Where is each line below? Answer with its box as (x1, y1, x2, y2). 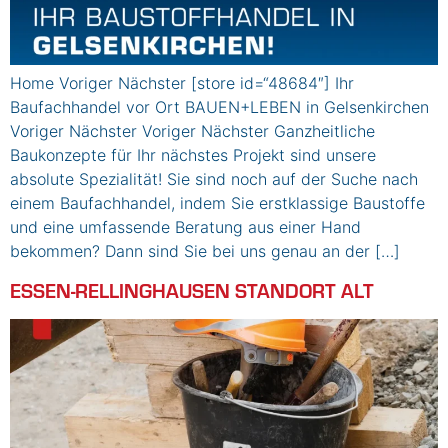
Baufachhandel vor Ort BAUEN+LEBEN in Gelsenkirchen (10, 97, 429, 118)
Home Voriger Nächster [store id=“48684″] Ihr (10, 73, 354, 94)
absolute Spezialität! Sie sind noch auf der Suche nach (10, 169, 418, 190)
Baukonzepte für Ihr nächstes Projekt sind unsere (10, 145, 376, 166)
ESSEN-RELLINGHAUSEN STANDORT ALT (10, 275, 374, 303)
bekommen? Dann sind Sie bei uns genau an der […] (10, 241, 400, 262)
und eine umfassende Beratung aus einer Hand (10, 217, 361, 238)
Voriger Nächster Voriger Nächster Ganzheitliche (10, 121, 375, 142)
